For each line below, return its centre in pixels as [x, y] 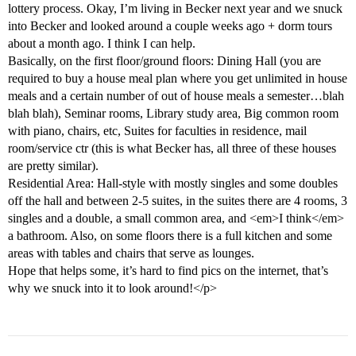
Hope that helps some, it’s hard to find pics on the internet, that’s [168, 271]
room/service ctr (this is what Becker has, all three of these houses [172, 149]
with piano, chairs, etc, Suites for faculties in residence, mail [157, 131]
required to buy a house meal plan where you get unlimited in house [178, 79]
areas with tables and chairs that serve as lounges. [131, 253]
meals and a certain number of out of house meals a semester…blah [176, 96]
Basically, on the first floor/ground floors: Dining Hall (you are [164, 61]
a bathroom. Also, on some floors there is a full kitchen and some [170, 236]
